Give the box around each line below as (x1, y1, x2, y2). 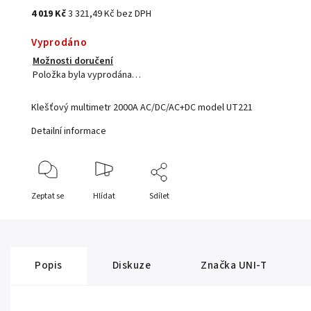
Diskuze (112, 258, 151, 274)
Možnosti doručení (33, 54, 114, 69)
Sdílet (149, 190, 170, 203)
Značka (201, 258, 236, 274)
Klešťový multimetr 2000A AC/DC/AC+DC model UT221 (31, 101, 253, 115)
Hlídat (92, 190, 115, 203)
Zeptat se (31, 190, 65, 203)
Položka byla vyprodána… (33, 68, 142, 83)
